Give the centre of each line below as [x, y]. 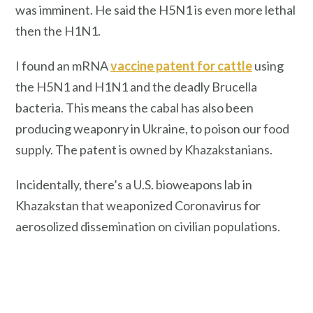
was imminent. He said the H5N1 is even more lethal [155, 10]
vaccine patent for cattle [181, 66]
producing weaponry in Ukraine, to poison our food [152, 129]
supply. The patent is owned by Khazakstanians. [144, 150]
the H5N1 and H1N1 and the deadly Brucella [136, 87]
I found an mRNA [63, 66]
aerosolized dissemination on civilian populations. [148, 226]
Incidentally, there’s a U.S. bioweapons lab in [134, 184]
